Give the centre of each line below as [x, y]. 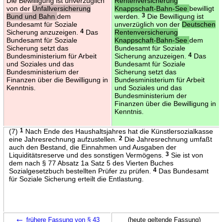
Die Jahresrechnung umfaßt [167, 139]
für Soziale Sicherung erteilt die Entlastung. [76, 179]
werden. [128, 16]
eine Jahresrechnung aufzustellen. [64, 139]
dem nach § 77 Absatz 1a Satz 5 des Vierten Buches [91, 163]
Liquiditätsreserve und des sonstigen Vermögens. [87, 155]
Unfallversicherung [61, 8]
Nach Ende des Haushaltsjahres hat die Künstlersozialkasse [118, 131]
